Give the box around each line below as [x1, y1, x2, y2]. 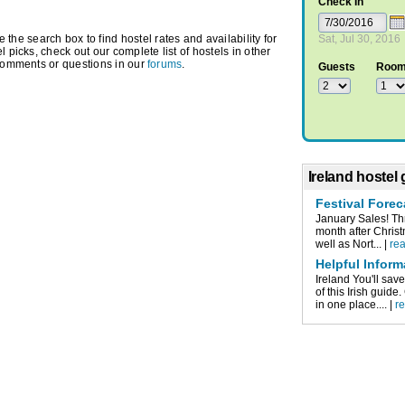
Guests [317, 61, 355, 74]
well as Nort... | [316, 237, 391, 250]
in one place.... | [316, 297, 396, 311]
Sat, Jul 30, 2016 [317, 33, 400, 46]
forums [147, 58, 183, 71]
